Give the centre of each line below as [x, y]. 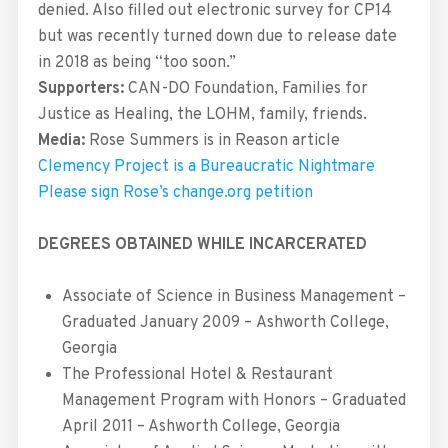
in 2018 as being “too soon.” [136, 63]
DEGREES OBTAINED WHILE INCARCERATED [202, 245]
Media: [61, 141]
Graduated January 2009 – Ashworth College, [225, 323]
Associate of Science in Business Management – [233, 297]
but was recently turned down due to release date [217, 37]
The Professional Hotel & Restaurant [197, 375]
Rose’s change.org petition [217, 193]
